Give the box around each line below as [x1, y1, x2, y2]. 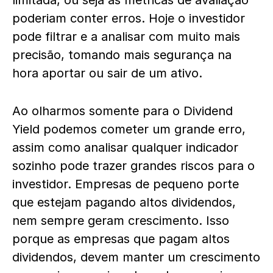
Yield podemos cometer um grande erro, [12, 121, 246, 136]
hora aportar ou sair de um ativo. [12, 65, 202, 80]
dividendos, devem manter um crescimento [12, 249, 260, 264]
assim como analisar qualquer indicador [12, 140, 238, 155]
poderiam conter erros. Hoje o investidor [12, 10, 245, 26]
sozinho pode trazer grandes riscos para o [12, 158, 255, 173]
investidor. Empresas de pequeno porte [12, 176, 239, 191]
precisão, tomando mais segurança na [12, 47, 232, 62]
